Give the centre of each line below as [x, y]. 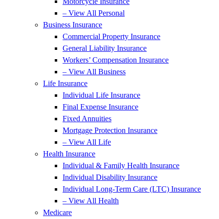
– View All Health [91, 201]
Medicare [57, 212]
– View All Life [87, 142]
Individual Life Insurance [101, 95]
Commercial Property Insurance [111, 36]
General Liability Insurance [105, 48]
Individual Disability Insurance [110, 177]
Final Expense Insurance [100, 107]
